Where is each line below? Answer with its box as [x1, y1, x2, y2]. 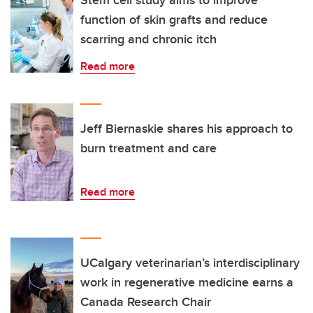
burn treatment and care [80, 139, 217, 158]
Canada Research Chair [80, 293, 211, 312]
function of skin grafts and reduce [80, 10, 268, 29]
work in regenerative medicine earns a [80, 273, 293, 292]
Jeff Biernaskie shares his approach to [80, 119, 293, 138]
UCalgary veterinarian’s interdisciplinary [80, 254, 300, 272]
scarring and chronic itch [80, 30, 217, 49]
